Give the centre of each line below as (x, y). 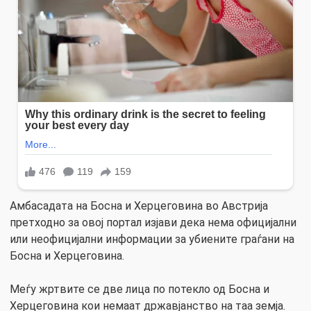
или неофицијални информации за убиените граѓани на (152, 239)
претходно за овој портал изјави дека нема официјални (153, 222)
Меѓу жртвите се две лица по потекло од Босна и (140, 289)
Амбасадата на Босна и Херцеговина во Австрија (139, 205)
